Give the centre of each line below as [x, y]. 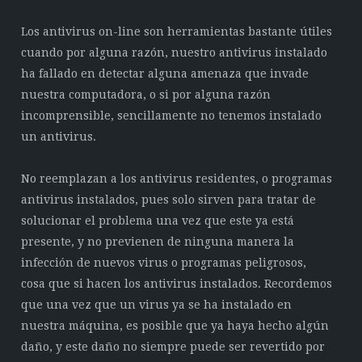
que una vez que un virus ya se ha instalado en [157, 305]
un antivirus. [59, 137]
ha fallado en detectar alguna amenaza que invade [165, 74]
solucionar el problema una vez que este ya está [158, 221]
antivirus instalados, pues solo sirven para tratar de [169, 200]
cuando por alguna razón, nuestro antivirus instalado [175, 53]
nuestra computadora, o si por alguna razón [146, 95]
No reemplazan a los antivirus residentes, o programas [177, 179]
